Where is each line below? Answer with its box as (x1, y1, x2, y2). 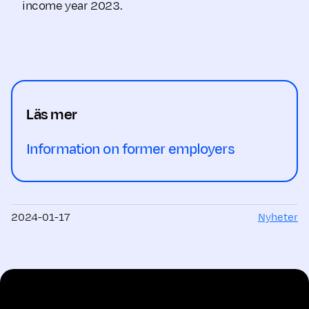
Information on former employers (26, 139, 235, 159)
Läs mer (26, 104, 77, 125)
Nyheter (258, 210, 298, 225)
